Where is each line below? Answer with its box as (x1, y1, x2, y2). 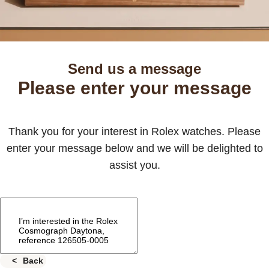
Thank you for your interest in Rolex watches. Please (8, 125, 261, 138)
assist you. (109, 159, 160, 171)
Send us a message (68, 60, 201, 77)
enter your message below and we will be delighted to (6, 142, 263, 154)
